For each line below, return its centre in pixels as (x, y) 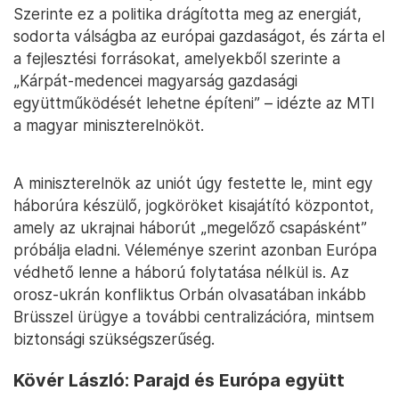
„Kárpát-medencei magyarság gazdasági (155, 81)
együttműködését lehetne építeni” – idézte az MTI (194, 103)
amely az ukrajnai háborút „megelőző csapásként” (190, 228)
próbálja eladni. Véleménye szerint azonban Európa (195, 250)
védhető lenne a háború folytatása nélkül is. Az (181, 273)
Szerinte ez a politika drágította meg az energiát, (187, 14)
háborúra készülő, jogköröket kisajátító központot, (194, 206)
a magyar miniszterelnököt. (109, 126)
